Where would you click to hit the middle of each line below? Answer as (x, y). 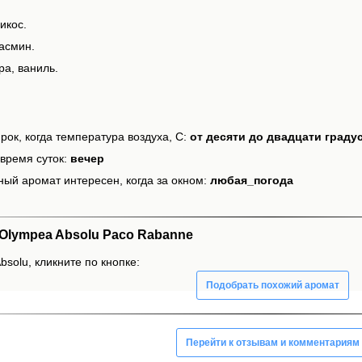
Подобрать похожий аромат (273, 285)
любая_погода (252, 181)
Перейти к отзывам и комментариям (273, 342)
